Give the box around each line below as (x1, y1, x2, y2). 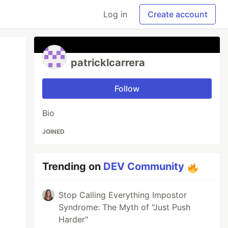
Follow (115, 83, 140, 94)
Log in (103, 9, 127, 19)
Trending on (42, 160, 104, 173)
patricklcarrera (71, 56, 146, 69)
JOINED (42, 128, 65, 135)
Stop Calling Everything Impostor (59, 190, 187, 200)
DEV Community (103, 160, 185, 173)
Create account (148, 9, 208, 19)
